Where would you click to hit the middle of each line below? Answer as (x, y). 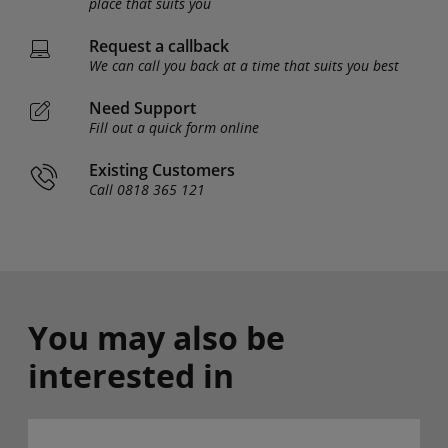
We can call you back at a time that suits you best (244, 65)
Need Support (142, 107)
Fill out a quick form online (174, 127)
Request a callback (159, 45)
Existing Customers (162, 169)
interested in (131, 375)
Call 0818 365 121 (147, 189)
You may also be (156, 337)
